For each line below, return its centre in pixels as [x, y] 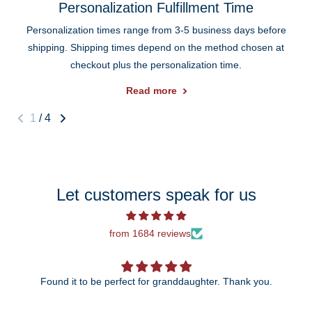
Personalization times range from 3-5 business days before [156, 30]
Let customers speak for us [156, 194]
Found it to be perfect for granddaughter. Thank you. [247, 281]
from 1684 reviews [150, 233]
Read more [151, 91]
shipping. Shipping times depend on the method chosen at [156, 47]
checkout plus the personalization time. [156, 64]
